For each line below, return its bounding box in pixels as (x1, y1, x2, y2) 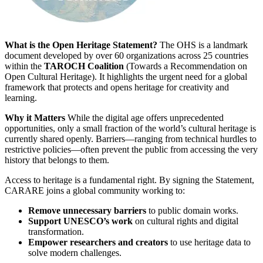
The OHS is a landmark (157, 39, 248, 50)
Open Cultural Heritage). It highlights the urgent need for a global (5, 71, 247, 82)
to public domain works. (146, 205, 238, 215)
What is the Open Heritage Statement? (5, 39, 157, 50)
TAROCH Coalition (44, 60, 124, 71)
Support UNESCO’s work (28, 215, 133, 226)
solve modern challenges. (28, 247, 122, 258)
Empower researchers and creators (28, 237, 168, 247)
